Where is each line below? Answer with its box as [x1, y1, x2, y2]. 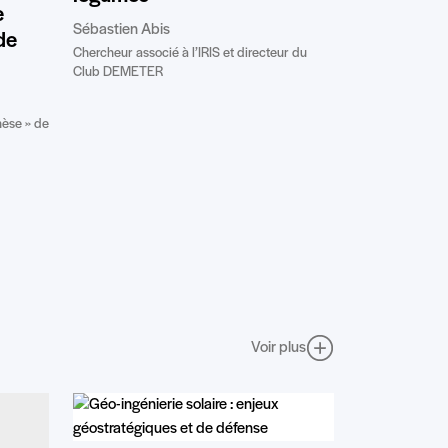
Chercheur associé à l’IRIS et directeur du [73, 46, 307, 62]
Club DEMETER [73, 65, 163, 81]
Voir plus [251, 339, 306, 356]
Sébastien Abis [73, 22, 170, 39]
